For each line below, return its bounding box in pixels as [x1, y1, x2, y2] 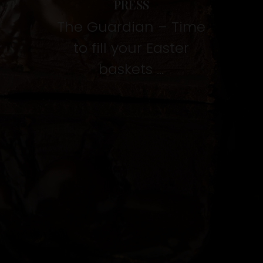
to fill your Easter [73, 38, 190, 58]
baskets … [99, 59, 164, 79]
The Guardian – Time [57, 17, 206, 36]
